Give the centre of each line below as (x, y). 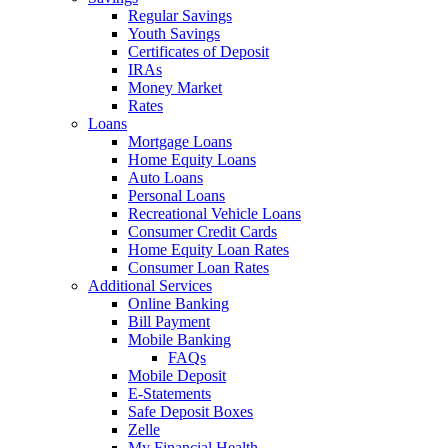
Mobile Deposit (177, 375)
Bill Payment (169, 321)
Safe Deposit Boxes (190, 411)
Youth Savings (174, 33)
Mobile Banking (179, 339)
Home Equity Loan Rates (208, 249)
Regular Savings (180, 15)
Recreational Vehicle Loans (214, 213)
